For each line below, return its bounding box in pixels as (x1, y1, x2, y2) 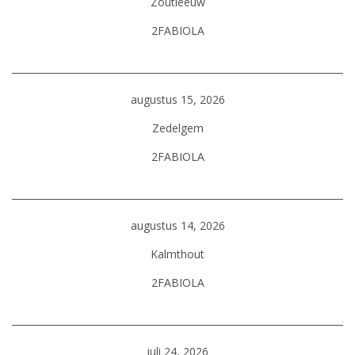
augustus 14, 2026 (130, 218, 225, 233)
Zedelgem (151, 120, 204, 136)
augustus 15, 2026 (130, 92, 225, 107)
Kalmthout (151, 246, 204, 261)
